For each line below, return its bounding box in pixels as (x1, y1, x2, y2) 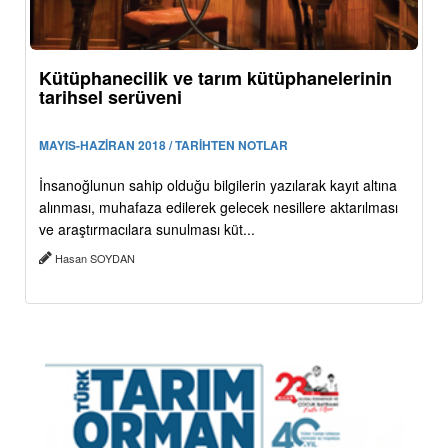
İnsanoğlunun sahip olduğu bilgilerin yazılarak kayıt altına (39, 174, 397, 195)
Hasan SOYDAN (52, 249, 138, 266)
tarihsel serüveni (39, 83, 182, 110)
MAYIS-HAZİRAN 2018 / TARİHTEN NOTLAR (39, 135, 288, 154)
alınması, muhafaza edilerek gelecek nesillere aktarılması (39, 196, 398, 217)
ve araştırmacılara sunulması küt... (39, 218, 255, 239)
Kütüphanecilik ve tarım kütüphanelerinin (39, 64, 392, 91)
